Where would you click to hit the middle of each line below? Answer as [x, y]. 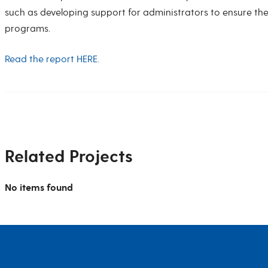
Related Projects [69, 157]
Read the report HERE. [52, 59]
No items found [39, 188]
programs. [28, 29]
